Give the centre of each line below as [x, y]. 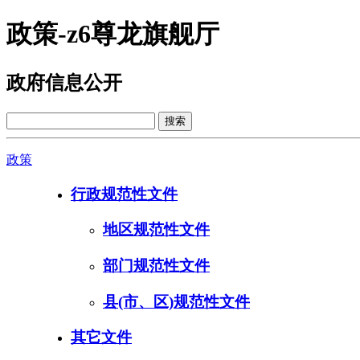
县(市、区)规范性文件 [176, 301]
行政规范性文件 [124, 194]
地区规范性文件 [156, 230]
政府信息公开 [64, 82]
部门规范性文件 [156, 265]
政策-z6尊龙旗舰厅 [113, 34]
